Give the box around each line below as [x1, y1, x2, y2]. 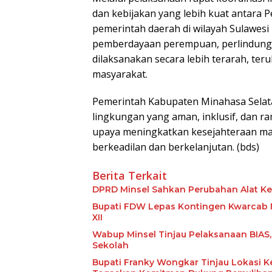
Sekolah [92, 240, 129, 251]
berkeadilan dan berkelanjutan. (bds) [92, 140, 259, 154]
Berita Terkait [92, 168, 167, 183]
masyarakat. [92, 67, 148, 81]
